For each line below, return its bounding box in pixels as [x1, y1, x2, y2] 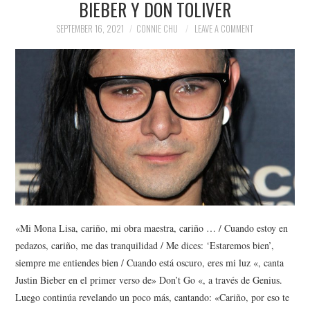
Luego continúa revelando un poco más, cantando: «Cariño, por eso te [15, 290, 290, 304]
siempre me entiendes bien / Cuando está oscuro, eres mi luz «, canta [15, 255, 284, 269]
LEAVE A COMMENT [194, 22, 253, 35]
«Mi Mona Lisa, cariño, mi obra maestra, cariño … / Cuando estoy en [15, 221, 289, 235]
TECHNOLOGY [29, 139, 95, 156]
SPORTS [29, 104, 69, 121]
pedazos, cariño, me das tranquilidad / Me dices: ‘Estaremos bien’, [15, 238, 275, 252]
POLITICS [29, 33, 75, 51]
